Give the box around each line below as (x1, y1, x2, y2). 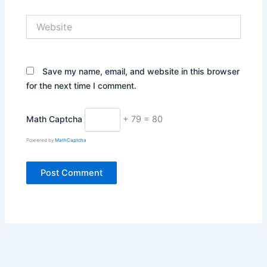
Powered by (26, 137, 55, 144)
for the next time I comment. (26, 80, 137, 91)
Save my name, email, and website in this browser (42, 66, 240, 76)
